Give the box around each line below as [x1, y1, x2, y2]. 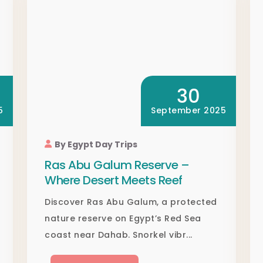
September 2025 [151, 104, 226, 117]
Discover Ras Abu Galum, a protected [45, 196, 217, 208]
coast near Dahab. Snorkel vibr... [45, 229, 193, 241]
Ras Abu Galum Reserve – [45, 157, 190, 174]
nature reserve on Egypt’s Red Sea [45, 213, 201, 225]
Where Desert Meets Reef [45, 172, 183, 189]
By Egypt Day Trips [55, 139, 137, 151]
